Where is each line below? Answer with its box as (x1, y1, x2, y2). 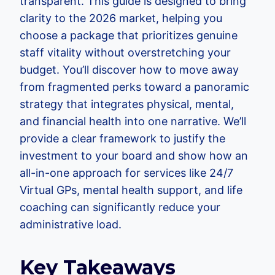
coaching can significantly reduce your (20, 201, 220, 214)
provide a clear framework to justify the (20, 132, 225, 145)
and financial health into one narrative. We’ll (20, 115, 246, 128)
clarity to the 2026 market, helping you (20, 12, 222, 25)
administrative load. (20, 218, 122, 231)
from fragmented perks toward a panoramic (20, 80, 249, 93)
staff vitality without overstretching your (20, 46, 231, 59)
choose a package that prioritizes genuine (20, 29, 238, 42)
